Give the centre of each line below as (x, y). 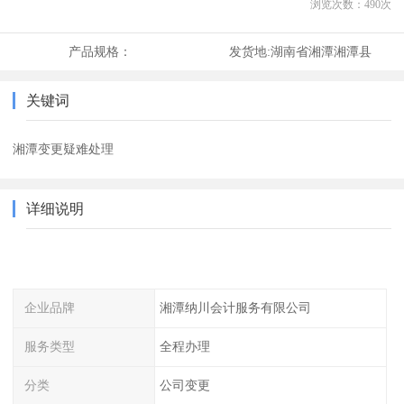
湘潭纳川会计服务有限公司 (235, 308)
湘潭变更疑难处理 (64, 149)
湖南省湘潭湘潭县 (321, 52)
